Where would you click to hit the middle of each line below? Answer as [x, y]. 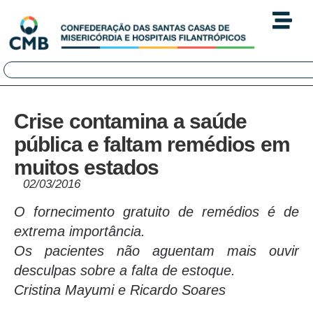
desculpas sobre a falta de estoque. [125, 271]
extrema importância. [80, 232]
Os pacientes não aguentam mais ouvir [156, 251]
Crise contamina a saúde [131, 122]
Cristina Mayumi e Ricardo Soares [120, 290]
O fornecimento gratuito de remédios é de [156, 212]
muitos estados [87, 168]
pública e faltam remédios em [152, 145]
